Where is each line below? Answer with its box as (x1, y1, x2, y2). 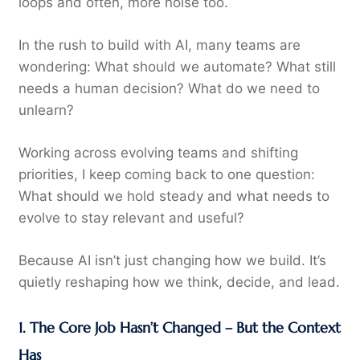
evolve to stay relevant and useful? (18, 209, 244, 226)
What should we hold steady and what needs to (18, 187, 329, 204)
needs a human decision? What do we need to (18, 80, 320, 96)
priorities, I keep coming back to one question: (18, 166, 315, 182)
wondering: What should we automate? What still (18, 58, 336, 75)
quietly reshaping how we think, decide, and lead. (18, 273, 340, 290)
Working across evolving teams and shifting (18, 144, 298, 161)
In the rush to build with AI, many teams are (18, 36, 301, 53)
